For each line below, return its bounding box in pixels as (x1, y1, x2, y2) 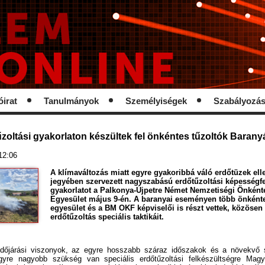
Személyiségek (125, 96, 187, 106)
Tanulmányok (44, 96, 99, 106)
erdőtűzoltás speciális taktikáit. (50, 212, 164, 221)
